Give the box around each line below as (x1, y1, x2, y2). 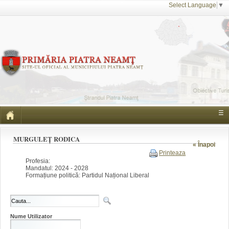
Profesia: (26, 157, 50, 165)
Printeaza (159, 149, 186, 156)
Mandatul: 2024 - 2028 (26, 164, 88, 172)
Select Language (169, 2, 216, 9)
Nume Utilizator (10, 213, 52, 220)
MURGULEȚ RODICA (13, 134, 80, 144)
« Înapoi (192, 141, 215, 149)
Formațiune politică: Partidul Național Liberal (26, 171, 149, 179)
